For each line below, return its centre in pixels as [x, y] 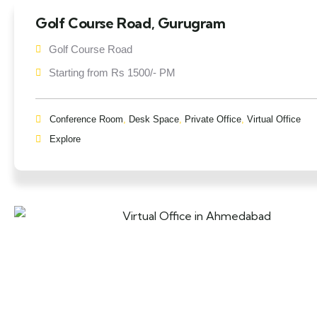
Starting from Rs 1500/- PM [112, 73]
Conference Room [86, 119]
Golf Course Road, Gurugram [131, 23]
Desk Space [154, 119]
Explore [65, 139]
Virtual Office [274, 119]
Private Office [213, 119]
